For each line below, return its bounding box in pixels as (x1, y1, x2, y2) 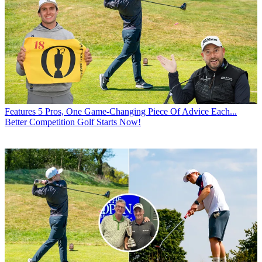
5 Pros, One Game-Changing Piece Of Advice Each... (38, 106, 237, 116)
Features (5, 106, 36, 116)
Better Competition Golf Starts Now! (5, 116, 141, 127)
